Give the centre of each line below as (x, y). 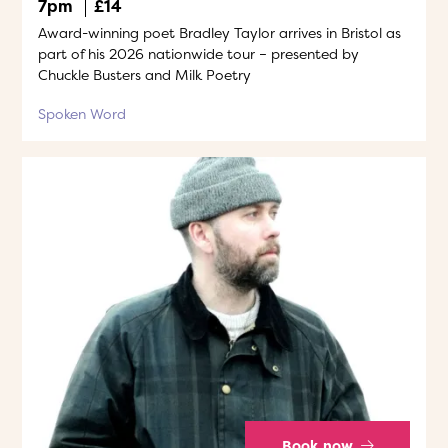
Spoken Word (82, 113)
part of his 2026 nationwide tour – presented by (198, 53)
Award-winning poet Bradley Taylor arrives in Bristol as (219, 32)
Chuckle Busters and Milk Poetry (144, 74)
